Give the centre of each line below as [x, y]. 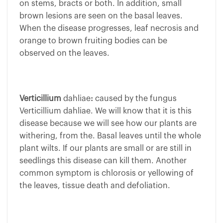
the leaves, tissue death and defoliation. [95, 186]
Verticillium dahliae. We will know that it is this [106, 111]
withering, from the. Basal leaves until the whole [110, 136]
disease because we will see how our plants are [108, 124]
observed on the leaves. [64, 53]
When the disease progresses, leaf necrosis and [109, 28]
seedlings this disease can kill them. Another [103, 161]
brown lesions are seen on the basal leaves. [101, 16]
